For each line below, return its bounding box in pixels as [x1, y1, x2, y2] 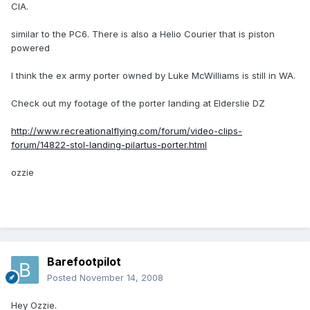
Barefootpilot [47, 255, 121, 269]
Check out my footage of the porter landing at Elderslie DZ [11, 98, 265, 109]
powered [11, 42, 50, 54]
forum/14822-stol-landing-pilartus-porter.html [11, 139, 207, 151]
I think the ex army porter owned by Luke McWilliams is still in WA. [11, 70, 295, 82]
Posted [47, 272, 80, 284]
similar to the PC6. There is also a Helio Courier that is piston [11, 28, 275, 40]
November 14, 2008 [80, 272, 163, 284]
